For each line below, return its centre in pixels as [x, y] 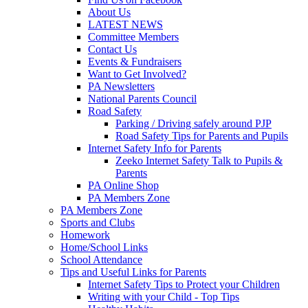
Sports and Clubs [98, 222]
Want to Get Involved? [137, 74]
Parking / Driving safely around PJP [194, 123]
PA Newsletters [121, 86]
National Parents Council [142, 98]
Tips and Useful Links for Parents [133, 272]
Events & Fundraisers [135, 61]
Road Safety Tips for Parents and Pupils [202, 135]
